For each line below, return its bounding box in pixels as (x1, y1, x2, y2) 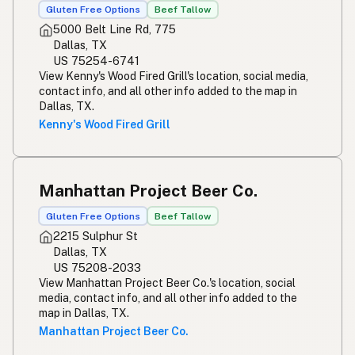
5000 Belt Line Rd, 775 (53, 22, 176, 36)
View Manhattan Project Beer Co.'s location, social (39, 277, 296, 290)
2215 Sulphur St (53, 229, 138, 243)
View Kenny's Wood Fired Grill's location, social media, (39, 70, 308, 83)
